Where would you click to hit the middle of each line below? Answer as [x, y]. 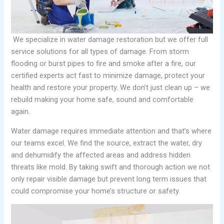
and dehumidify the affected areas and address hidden [101, 155]
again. [21, 112]
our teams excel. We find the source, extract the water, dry [107, 143]
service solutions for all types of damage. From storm [100, 52]
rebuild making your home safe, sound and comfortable [102, 100]
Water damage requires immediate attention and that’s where [111, 131]
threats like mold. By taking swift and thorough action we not [111, 167]
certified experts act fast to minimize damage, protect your [108, 76]
